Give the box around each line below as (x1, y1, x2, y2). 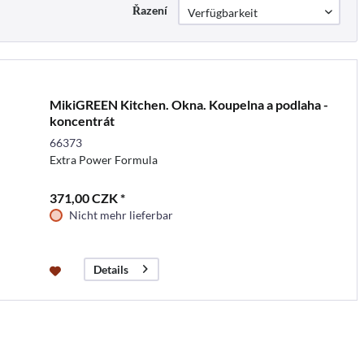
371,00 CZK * (49, 189, 125, 206)
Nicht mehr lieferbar (68, 207, 173, 222)
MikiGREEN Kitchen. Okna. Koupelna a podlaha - (49, 96, 328, 112)
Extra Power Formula (49, 152, 158, 167)
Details (93, 262, 128, 276)
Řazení (132, 3, 167, 18)
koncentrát (49, 112, 115, 128)
